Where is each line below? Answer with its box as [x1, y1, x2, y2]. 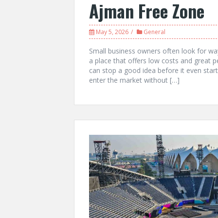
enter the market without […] [89, 75, 180, 85]
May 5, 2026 [96, 28, 128, 36]
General [144, 28, 165, 36]
